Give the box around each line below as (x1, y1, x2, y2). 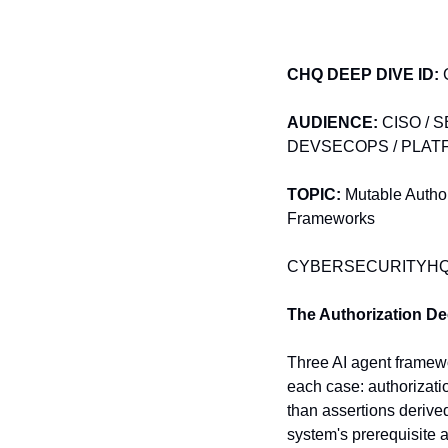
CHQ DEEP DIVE (287, 66, 414, 84)
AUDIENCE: (287, 114, 378, 132)
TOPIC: (287, 186, 341, 204)
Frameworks (287, 210, 375, 228)
